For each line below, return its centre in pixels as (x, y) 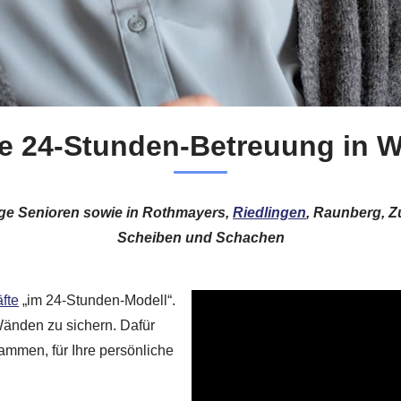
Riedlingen (269, 212)
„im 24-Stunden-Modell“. (97, 301)
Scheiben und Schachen (200, 237)
